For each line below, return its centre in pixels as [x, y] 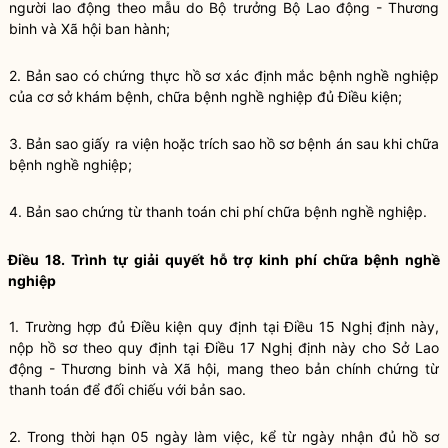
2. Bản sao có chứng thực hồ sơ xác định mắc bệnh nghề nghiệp [224, 75]
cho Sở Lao [397, 347]
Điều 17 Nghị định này [280, 347]
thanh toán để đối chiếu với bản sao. [127, 389]
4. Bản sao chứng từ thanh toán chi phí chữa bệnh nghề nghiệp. [218, 211]
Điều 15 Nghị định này [360, 326]
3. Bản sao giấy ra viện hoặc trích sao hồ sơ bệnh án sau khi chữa [224, 143]
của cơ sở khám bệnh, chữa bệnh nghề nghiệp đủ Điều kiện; [205, 96]
